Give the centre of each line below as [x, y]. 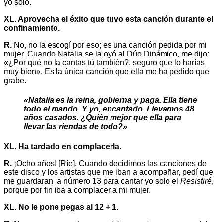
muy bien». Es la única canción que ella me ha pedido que [107, 72]
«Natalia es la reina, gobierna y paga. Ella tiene [111, 100]
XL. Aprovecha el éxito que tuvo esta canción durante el [109, 19]
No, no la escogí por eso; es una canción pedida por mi [109, 45]
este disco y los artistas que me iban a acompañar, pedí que [109, 172]
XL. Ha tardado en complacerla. [63, 146]
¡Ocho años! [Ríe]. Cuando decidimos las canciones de [109, 163]
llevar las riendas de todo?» [76, 127]
